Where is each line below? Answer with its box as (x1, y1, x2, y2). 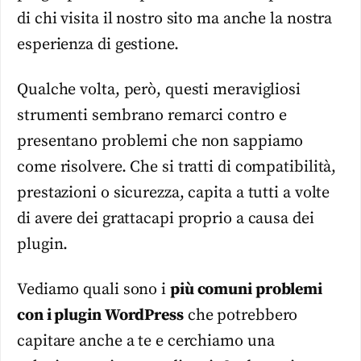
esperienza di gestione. (17, 34, 179, 55)
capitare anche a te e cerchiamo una (17, 331, 275, 352)
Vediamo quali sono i (17, 280, 170, 301)
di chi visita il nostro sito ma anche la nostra (17, 8, 333, 29)
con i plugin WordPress (17, 305, 184, 326)
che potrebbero (183, 305, 298, 326)
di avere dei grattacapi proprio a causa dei (17, 208, 314, 229)
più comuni (169, 280, 255, 301)
